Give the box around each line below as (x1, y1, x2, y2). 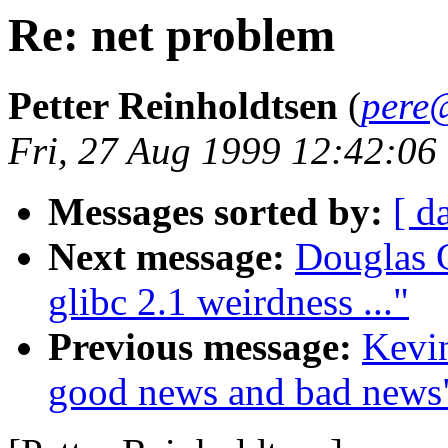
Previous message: (48, 325, 352, 369)
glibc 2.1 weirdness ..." (48, 280, 409, 324)
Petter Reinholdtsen (8, 84, 338, 128)
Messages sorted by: (48, 190, 383, 234)
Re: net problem (8, 9, 335, 61)
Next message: (48, 235, 285, 279)
